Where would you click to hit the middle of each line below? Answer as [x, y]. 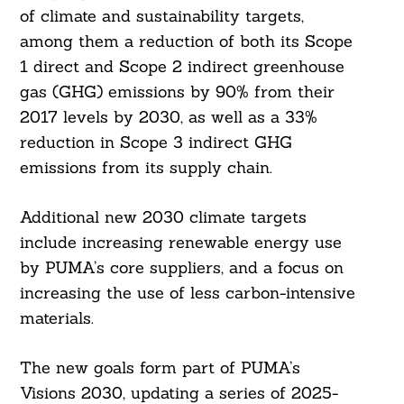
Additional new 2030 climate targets [163, 217]
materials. [56, 318]
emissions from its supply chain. [146, 168]
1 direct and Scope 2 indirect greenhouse [182, 67]
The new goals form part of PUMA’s [160, 368]
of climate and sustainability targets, [161, 16]
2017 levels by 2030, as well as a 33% [168, 117]
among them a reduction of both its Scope [186, 41]
